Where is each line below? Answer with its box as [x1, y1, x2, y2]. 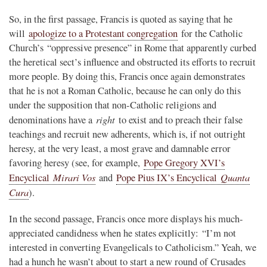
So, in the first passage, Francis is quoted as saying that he [9, 12, 232, 26]
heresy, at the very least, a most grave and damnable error [9, 141, 231, 155]
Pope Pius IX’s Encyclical [116, 170, 221, 184]
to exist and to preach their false [115, 113, 243, 126]
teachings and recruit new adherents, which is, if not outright [9, 127, 246, 141]
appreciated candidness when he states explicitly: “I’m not [9, 226, 236, 240]
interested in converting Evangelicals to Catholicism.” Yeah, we [9, 240, 256, 254]
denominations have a [9, 113, 96, 126]
